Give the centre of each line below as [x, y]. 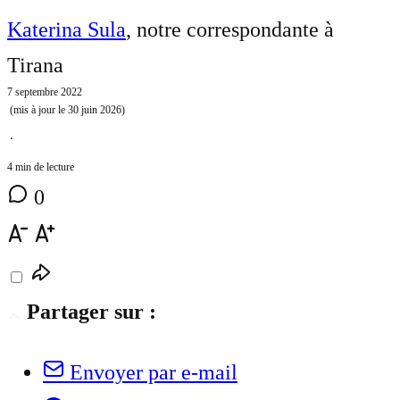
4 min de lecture [41, 167]
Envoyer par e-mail [154, 373]
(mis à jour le [37, 110]
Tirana [35, 66]
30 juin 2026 [95, 110]
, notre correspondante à [230, 30]
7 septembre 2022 [45, 92]
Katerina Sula [67, 30]
